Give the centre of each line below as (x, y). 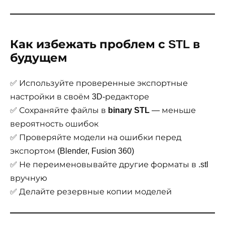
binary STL (129, 110)
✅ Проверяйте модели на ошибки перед (96, 138)
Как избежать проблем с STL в (105, 44)
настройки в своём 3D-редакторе (80, 97)
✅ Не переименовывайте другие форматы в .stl (109, 165)
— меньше (173, 110)
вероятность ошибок (54, 124)
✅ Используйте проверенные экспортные (99, 83)
